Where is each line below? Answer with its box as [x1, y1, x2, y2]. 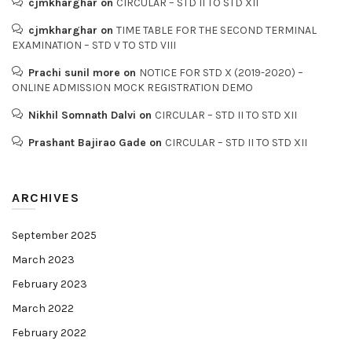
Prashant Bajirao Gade [28, 136, 146, 149]
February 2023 [12, 277, 87, 291]
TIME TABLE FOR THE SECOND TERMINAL [116, 24, 317, 37]
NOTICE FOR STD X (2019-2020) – [139, 66, 303, 79]
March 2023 [12, 253, 75, 266]
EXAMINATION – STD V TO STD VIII [12, 38, 176, 52]
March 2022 [12, 302, 74, 315]
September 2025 [12, 229, 97, 242]
